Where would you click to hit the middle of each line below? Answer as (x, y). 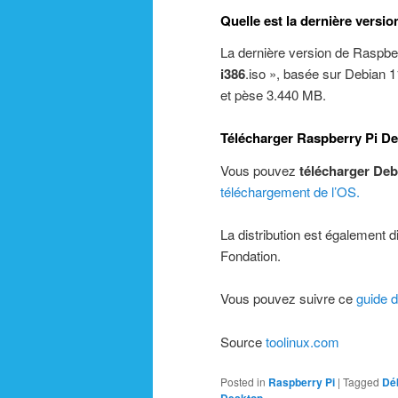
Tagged (361, 382)
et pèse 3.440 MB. (273, 94)
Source (241, 341)
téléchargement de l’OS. (290, 191)
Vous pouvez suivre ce (288, 298)
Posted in (243, 382)
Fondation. (251, 255)
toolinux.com (301, 341)
